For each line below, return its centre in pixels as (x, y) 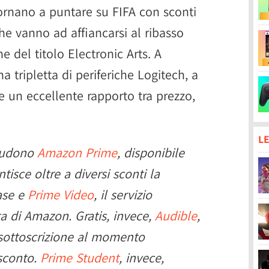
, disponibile (151, 153)
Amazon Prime (77, 153)
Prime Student (80, 258)
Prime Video (61, 195)
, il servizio (123, 195)
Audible (176, 216)
